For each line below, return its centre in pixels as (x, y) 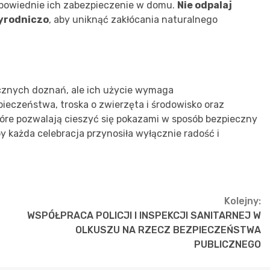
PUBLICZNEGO (228, 244)
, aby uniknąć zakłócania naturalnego (133, 19)
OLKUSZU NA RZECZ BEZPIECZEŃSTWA (168, 230)
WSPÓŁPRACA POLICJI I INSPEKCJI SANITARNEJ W (144, 215)
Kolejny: (243, 201)
